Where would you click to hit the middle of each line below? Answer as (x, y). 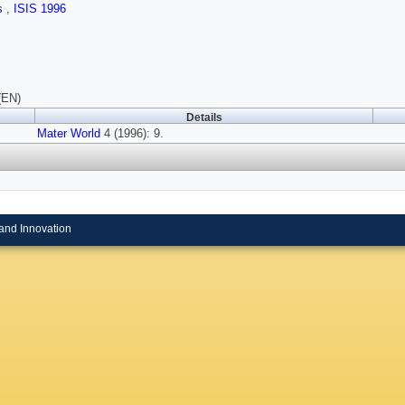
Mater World (69, 134)
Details (204, 118)
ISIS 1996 (40, 9)
